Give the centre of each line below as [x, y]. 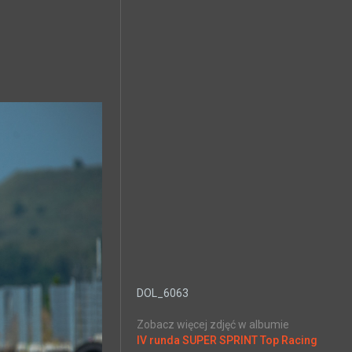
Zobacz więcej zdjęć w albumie [213, 324]
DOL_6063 [163, 293]
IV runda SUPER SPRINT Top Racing [227, 340]
